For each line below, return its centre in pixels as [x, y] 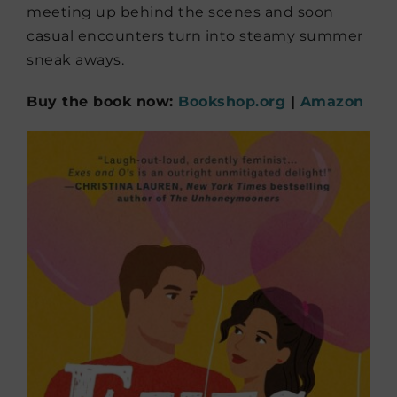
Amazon [332, 101]
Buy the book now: [102, 101]
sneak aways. [75, 59]
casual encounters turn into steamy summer [195, 35]
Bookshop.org [232, 101]
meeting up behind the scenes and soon [180, 12]
